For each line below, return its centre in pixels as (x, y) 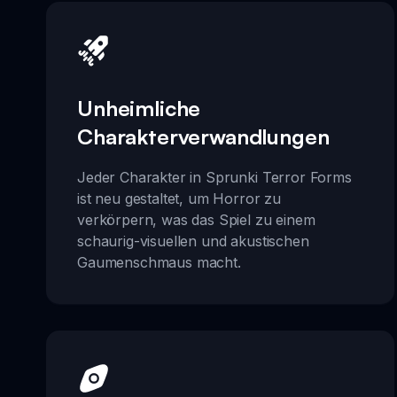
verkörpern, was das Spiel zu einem (196, 219)
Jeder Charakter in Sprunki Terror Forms (214, 177)
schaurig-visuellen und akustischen (193, 241)
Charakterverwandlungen (203, 136)
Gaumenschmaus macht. (159, 262)
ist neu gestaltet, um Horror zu (179, 198)
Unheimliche (139, 108)
